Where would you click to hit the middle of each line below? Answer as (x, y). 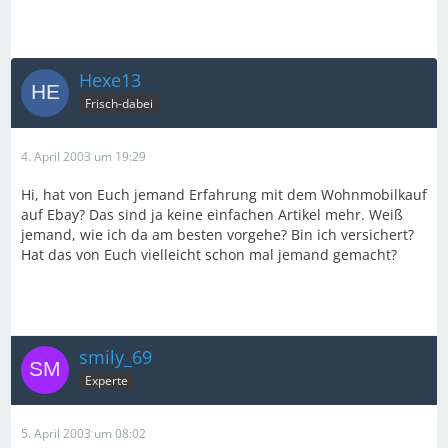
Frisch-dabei (119, 103)
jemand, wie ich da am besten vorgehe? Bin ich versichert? (217, 234)
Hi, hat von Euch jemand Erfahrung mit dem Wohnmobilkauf (224, 194)
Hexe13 (110, 80)
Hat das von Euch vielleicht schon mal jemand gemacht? (209, 254)
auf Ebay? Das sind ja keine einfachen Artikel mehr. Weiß (212, 214)
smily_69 (115, 357)
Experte (106, 380)
